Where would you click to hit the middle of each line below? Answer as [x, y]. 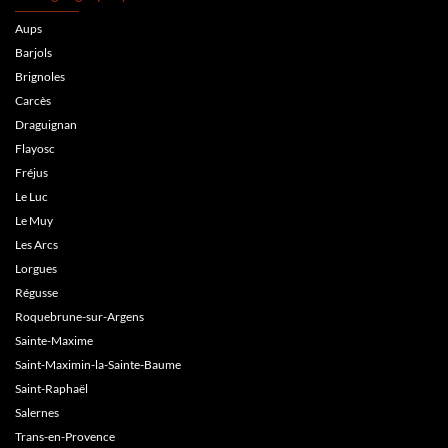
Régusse [36, 293]
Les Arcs [36, 245]
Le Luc [31, 197]
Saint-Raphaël [51, 389]
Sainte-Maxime [54, 341]
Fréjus [31, 173]
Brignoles [40, 77]
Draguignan [46, 125]
